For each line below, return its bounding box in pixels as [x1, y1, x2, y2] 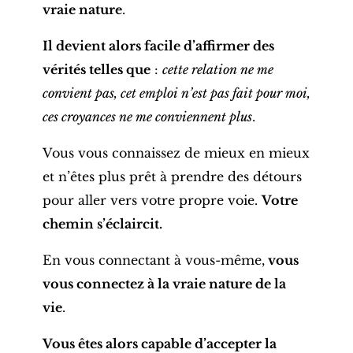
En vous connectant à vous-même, [42, 251, 265, 268]
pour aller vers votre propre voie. [42, 191, 262, 208]
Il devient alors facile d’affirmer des [42, 37, 274, 54]
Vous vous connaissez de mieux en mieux [42, 144, 310, 161]
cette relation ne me [162, 61, 273, 77]
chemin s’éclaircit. [42, 215, 162, 232]
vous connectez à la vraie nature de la [42, 275, 286, 292]
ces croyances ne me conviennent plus [42, 108, 252, 124]
